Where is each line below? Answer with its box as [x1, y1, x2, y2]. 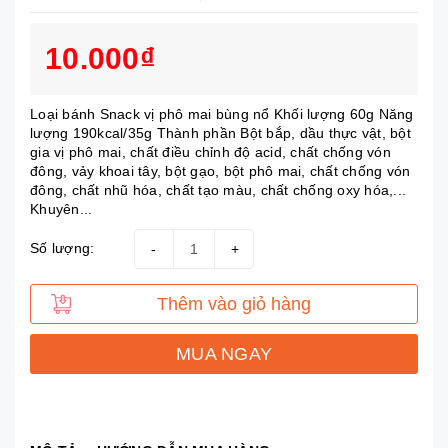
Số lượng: [30, 240, 95, 257]
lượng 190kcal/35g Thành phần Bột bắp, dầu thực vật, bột [30, 124, 411, 141]
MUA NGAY [176, 343, 272, 364]
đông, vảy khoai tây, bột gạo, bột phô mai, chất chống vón [30, 162, 411, 179]
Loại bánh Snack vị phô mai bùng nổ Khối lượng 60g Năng [30, 105, 414, 122]
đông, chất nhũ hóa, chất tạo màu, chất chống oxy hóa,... [30, 181, 406, 198]
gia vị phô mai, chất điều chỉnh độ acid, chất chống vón [30, 143, 391, 160]
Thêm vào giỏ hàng [157, 293, 311, 314]
